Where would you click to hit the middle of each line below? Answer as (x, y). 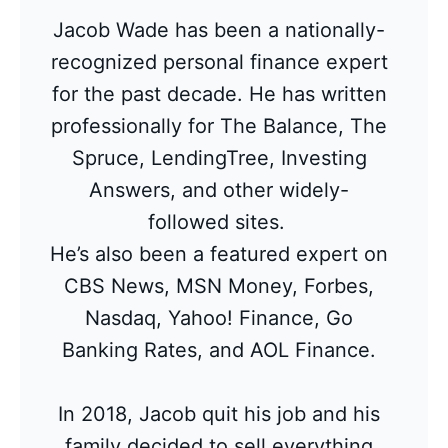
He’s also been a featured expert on (219, 254)
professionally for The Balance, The (219, 126)
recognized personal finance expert (219, 62)
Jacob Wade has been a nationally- (219, 30)
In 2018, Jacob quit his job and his (219, 414)
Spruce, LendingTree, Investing (219, 158)
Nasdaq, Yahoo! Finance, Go (219, 318)
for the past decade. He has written (219, 94)
